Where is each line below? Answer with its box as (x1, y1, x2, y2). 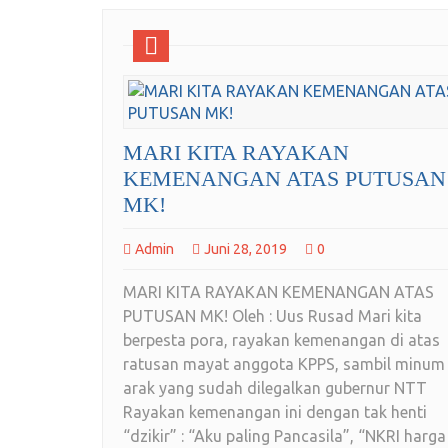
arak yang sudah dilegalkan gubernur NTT (123, 379, 427, 398)
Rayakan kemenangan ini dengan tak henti (123, 403, 427, 422)
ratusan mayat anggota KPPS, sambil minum (123, 355, 445, 374)
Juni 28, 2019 (204, 241, 287, 258)
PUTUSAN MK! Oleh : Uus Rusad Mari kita (123, 307, 422, 326)
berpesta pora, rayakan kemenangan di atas (123, 331, 440, 350)
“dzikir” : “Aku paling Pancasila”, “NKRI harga (123, 427, 446, 446)
